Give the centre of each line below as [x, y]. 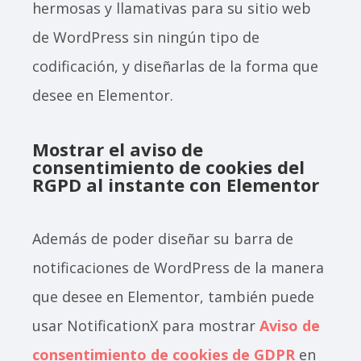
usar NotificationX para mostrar [146, 326]
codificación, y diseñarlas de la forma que [175, 66]
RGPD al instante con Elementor [176, 185]
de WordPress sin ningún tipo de [146, 37]
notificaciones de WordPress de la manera [178, 268]
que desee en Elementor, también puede [173, 297]
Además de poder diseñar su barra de [163, 239]
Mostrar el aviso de [118, 149]
